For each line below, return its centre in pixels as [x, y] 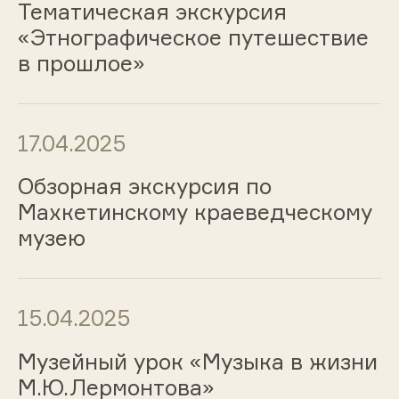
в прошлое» [81, 63]
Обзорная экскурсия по [144, 187]
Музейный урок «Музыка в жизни [197, 362]
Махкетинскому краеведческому [195, 212]
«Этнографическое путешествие [193, 37]
